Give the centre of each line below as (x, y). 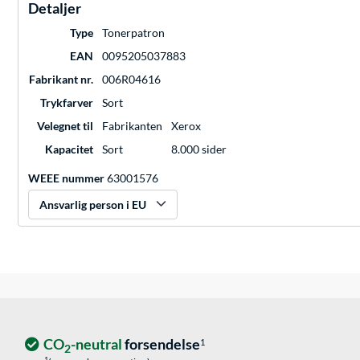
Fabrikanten (132, 126)
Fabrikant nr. (61, 80)
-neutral (96, 344)
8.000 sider (199, 149)
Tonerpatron (133, 33)
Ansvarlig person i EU (93, 205)
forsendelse (161, 344)
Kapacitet (69, 149)
